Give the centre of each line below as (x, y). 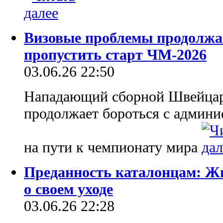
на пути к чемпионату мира (113, 147)
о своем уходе (68, 189)
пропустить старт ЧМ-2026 (115, 54)
